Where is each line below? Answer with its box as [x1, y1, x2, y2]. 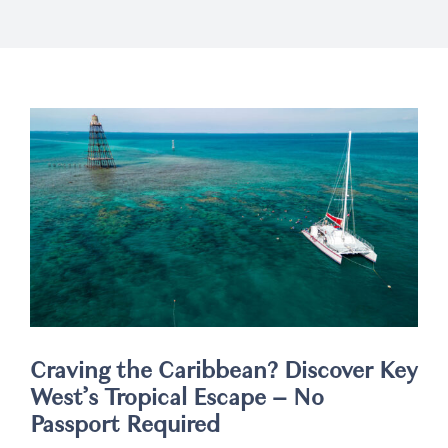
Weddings [24, 23, 94, 42]
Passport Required [30, 406, 220, 441]
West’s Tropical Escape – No [30, 379, 324, 414]
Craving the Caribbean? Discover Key [30, 352, 418, 387]
